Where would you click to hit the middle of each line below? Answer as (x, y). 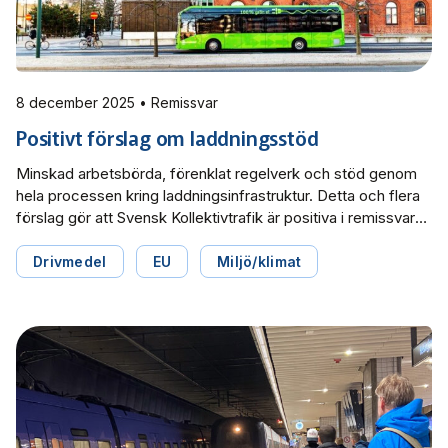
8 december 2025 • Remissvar (178, 103)
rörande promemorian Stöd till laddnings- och (170, 240)
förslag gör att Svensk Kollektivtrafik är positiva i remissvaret (222, 218)
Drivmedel (70, 262)
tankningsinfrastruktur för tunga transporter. (164, 262)
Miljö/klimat (259, 262)
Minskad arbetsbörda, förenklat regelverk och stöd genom (216, 174)
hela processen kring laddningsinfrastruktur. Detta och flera (218, 196)
